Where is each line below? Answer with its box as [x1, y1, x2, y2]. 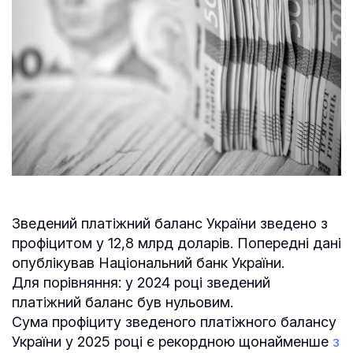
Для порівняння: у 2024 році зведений [12, 273, 270, 291]
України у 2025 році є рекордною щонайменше [12, 333, 333, 350]
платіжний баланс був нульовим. [12, 293, 237, 310]
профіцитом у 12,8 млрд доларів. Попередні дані [12, 234, 341, 251]
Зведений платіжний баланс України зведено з [12, 214, 328, 232]
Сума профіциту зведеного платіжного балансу [12, 313, 336, 330]
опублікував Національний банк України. [12, 254, 284, 271]
